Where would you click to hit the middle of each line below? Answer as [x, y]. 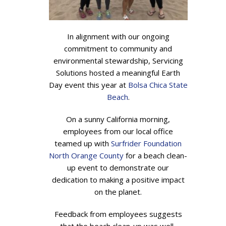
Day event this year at [88, 85]
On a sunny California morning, [118, 119]
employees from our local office [118, 131]
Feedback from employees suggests [118, 214]
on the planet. [118, 192]
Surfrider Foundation [147, 143]
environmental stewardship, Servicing [118, 61]
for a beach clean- [156, 155]
